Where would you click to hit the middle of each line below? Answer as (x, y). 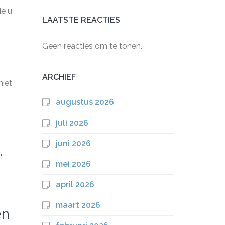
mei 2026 (73, 164)
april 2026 (75, 185)
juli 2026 (72, 123)
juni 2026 (73, 143)
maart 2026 (78, 205)
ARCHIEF (59, 77)
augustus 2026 (85, 102)
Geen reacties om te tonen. (92, 46)
